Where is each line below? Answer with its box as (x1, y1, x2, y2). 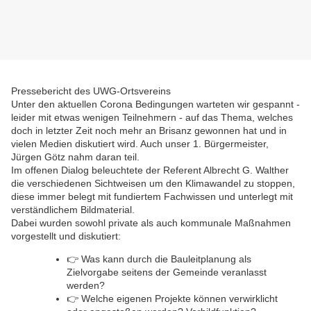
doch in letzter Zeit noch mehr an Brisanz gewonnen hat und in (11, 125, 287, 137)
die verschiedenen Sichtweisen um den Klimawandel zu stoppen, (11, 178, 295, 190)
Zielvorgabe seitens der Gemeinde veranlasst (67, 267, 267, 278)
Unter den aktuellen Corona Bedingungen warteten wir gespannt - (11, 99, 300, 110)
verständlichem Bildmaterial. (11, 204, 135, 216)
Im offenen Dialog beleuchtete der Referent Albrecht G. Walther (11, 165, 289, 176)
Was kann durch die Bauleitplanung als (81, 253, 251, 265)
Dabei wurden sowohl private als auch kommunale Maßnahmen (11, 217, 291, 229)
